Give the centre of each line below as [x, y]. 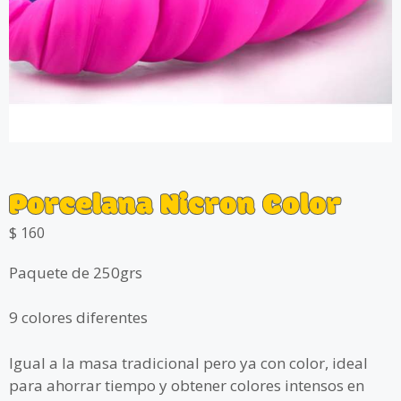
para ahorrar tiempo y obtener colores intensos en [187, 385]
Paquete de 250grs [76, 272]
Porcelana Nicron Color [175, 206]
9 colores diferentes [78, 318]
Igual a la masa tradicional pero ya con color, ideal [188, 363]
